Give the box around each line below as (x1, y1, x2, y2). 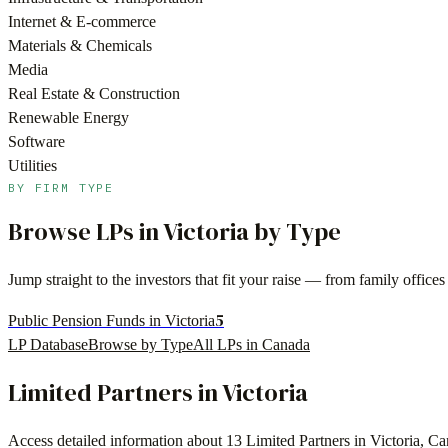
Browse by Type (88, 336, 193, 354)
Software (8, 133, 65, 151)
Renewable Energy (8, 109, 129, 127)
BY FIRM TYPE (8, 180, 115, 196)
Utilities (8, 157, 57, 175)
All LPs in (193, 336, 262, 354)
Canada (262, 336, 310, 354)
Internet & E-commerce (8, 13, 156, 31)
